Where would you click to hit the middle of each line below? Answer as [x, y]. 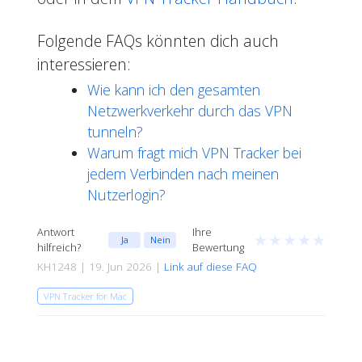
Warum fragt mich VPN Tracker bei [194, 153]
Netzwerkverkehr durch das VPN [189, 111]
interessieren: [84, 65]
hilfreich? [59, 248]
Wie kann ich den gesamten [173, 90]
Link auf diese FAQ [210, 267]
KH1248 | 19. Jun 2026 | [100, 267]
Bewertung [219, 248]
